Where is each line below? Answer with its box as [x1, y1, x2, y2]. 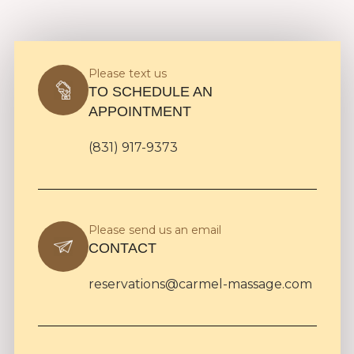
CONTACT [88, 240, 156, 257]
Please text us [88, 66, 167, 81]
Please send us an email [88, 223, 221, 238]
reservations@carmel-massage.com [88, 277, 312, 292]
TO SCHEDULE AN [88, 84, 213, 100]
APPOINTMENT [88, 104, 191, 120]
